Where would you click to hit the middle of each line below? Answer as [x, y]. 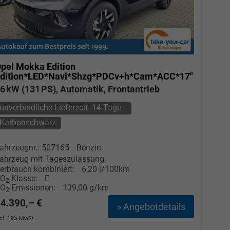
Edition [61, 66]
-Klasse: [23, 178]
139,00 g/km [85, 187]
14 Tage [107, 107]
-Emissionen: [33, 187]
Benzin [89, 147]
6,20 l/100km [106, 169]
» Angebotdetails [151, 206]
